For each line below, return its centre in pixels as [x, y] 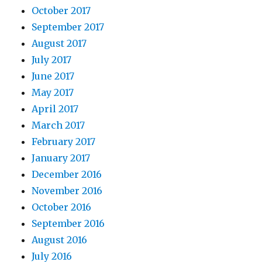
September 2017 [68, 27]
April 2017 [55, 109]
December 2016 [67, 175]
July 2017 [52, 60]
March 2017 [58, 125]
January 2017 [61, 158]
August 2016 [60, 240]
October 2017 [61, 11]
